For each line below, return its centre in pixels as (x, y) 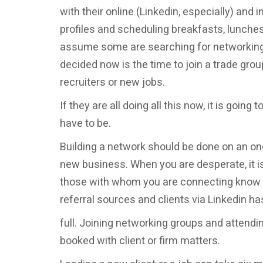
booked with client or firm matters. (140, 240)
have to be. (85, 123)
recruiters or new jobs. (112, 82)
